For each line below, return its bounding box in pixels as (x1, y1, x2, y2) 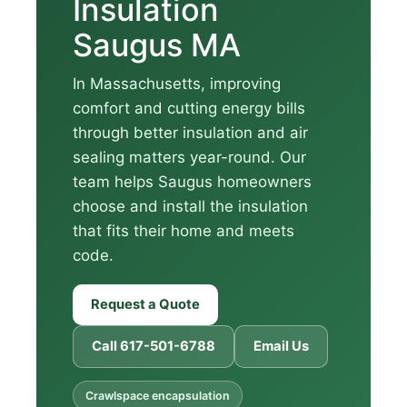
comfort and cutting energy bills (73, 99, 305, 118)
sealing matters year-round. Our (73, 148, 306, 167)
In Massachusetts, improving (73, 74, 281, 94)
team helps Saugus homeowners (73, 173, 312, 192)
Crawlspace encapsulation (85, 389, 230, 403)
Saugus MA (73, 25, 241, 64)
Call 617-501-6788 (92, 338, 215, 355)
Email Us (253, 338, 309, 355)
